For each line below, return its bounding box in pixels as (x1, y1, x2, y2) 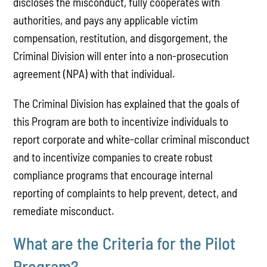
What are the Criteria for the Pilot (13, 232, 236, 253)
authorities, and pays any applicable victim (13, 13, 198, 27)
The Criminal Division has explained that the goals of (13, 96, 240, 110)
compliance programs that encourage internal (13, 167, 213, 182)
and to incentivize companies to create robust (13, 150, 213, 164)
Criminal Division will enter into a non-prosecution (13, 49, 229, 63)
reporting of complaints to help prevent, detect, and (13, 185, 238, 200)
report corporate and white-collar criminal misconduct (13, 132, 250, 146)
